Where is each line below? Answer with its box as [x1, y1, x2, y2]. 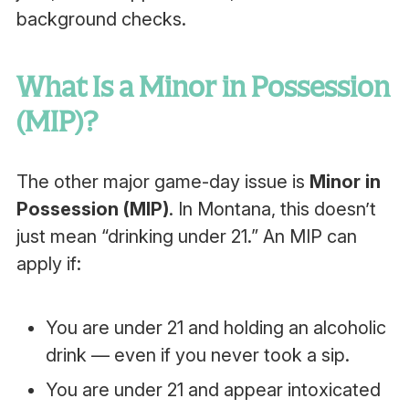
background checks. [16, 8, 186, 30]
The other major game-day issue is [16, 171, 309, 193]
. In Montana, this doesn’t [168, 198, 376, 220]
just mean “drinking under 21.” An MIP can [16, 225, 357, 247]
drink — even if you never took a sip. [45, 344, 350, 366]
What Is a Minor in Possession [16, 70, 390, 103]
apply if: [16, 253, 81, 275]
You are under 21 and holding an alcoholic [45, 317, 386, 339]
